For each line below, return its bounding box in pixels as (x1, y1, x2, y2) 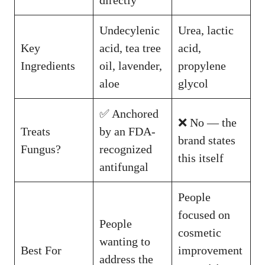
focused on (178, 208, 230, 222)
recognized (99, 143, 152, 156)
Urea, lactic (178, 24, 234, 37)
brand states (178, 134, 235, 147)
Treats (21, 125, 50, 138)
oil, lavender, (99, 59, 162, 73)
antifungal (99, 160, 148, 174)
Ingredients (21, 59, 75, 73)
